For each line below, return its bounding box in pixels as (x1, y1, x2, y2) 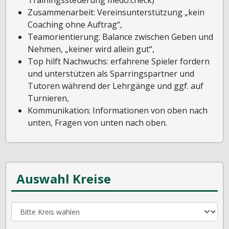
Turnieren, (28, 93, 69, 104)
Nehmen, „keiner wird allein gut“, (28, 43, 154, 55)
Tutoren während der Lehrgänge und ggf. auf (28, 80, 203, 91)
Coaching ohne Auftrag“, (28, 19, 122, 30)
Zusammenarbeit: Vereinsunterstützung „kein (28, 7, 204, 18)
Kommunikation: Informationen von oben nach (28, 105, 208, 116)
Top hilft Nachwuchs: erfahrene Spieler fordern (28, 56, 210, 67)
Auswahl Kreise (16, 170, 111, 187)
